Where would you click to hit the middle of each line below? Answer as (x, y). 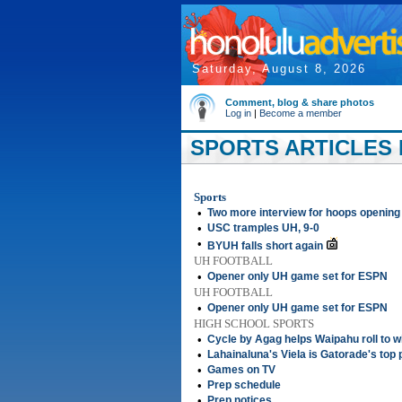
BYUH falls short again (265, 246)
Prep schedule (244, 385)
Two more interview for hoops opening (304, 213)
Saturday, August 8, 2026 (279, 69)
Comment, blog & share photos (300, 102)
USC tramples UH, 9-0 (263, 228)
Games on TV (241, 370)
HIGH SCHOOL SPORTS (254, 323)
